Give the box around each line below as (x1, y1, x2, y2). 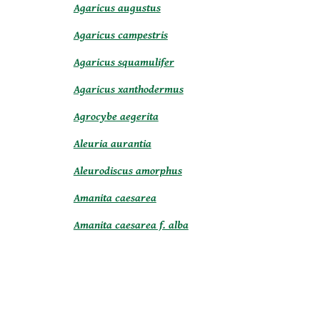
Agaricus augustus (73, 1, 161, 15)
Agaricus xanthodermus (73, 83, 184, 96)
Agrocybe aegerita (73, 110, 159, 124)
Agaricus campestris (73, 29, 168, 42)
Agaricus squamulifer (73, 56, 174, 69)
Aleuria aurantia (73, 137, 151, 151)
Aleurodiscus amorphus (73, 164, 182, 178)
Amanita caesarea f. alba (73, 219, 189, 232)
